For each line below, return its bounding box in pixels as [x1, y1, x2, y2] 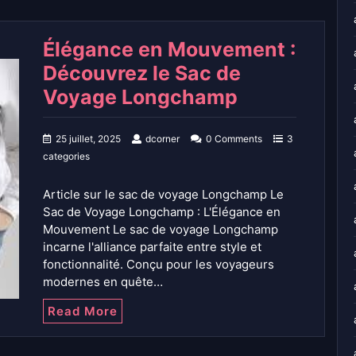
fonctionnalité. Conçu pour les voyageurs [43, 256, 274, 272]
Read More [48, 303, 118, 319]
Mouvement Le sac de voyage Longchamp [43, 221, 278, 237]
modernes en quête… [43, 273, 163, 289]
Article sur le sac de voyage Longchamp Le [43, 186, 284, 202]
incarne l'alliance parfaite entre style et [43, 238, 261, 254]
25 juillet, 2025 [56, 132, 121, 145]
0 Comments [206, 132, 262, 145]
